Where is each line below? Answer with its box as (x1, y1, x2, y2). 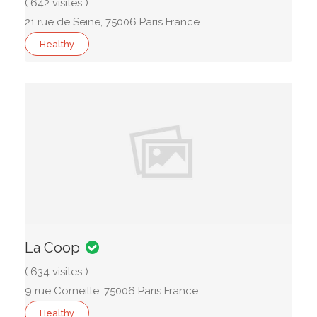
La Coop (25, 239, 80, 256)
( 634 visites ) (25, 265, 88, 278)
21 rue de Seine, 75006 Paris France (25, 16, 200, 28)
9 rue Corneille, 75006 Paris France (25, 284, 198, 297)
